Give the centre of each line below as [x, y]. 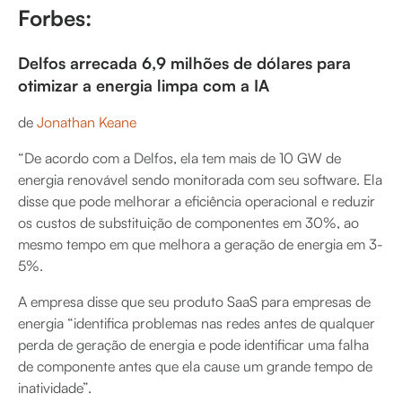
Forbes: [55, 18]
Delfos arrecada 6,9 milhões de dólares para [184, 63]
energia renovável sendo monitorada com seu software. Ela [200, 179]
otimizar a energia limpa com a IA [144, 85]
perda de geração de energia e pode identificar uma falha [193, 345]
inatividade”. [55, 388]
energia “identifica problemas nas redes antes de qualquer [197, 323]
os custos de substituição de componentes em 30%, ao [188, 223]
